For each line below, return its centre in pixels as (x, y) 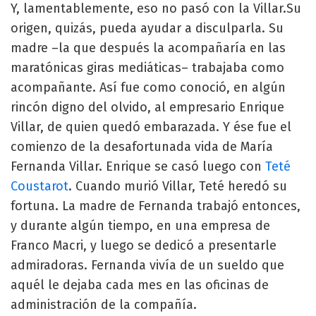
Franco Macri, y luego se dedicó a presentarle (144, 245)
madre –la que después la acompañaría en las (148, 48)
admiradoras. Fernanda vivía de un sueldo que (147, 265)
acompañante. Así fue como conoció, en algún (148, 87)
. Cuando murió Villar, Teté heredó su (178, 186)
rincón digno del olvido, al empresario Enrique (147, 107)
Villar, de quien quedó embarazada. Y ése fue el (151, 127)
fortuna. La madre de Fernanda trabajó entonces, (156, 206)
